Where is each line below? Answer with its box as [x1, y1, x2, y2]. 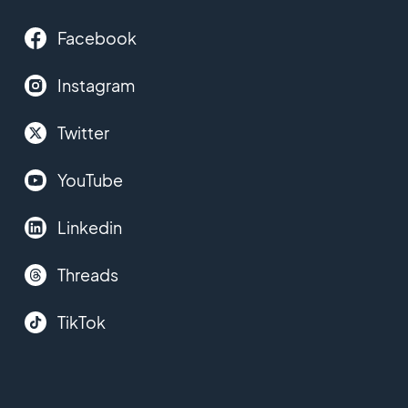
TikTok [56, 311, 106, 332]
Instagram [56, 75, 135, 96]
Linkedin [56, 217, 122, 238]
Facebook [56, 27, 137, 48]
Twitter [56, 122, 109, 143]
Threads [56, 264, 118, 285]
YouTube [56, 169, 123, 190]
